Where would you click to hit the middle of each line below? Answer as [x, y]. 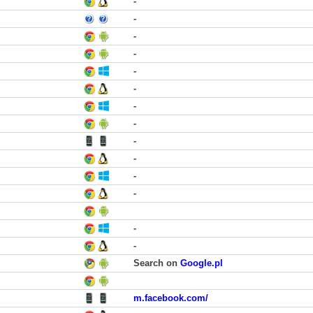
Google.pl [202, 263]
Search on [157, 263]
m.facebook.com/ [171, 298]
